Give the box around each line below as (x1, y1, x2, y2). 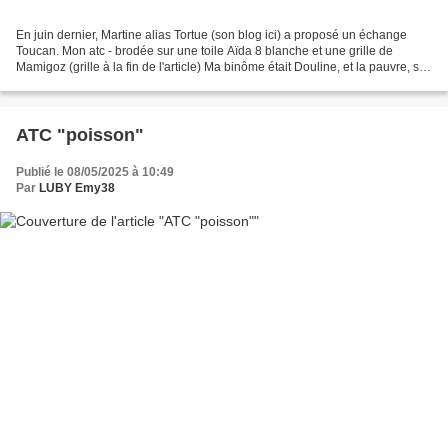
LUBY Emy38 (39, 181, 115, 196)
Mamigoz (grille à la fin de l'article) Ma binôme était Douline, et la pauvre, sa (16, 60, 426, 75)
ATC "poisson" (16, 125, 144, 146)
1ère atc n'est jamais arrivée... (16, 76, 177, 91)
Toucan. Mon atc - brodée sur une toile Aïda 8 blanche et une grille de (16, 44, 393, 59)
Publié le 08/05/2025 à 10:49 (16, 165, 174, 180)
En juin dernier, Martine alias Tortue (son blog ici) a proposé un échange (16, 28, 407, 43)
